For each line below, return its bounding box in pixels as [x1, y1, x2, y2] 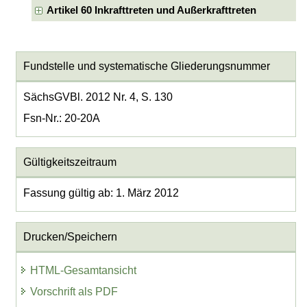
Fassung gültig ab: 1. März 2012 [23, 186, 179, 199]
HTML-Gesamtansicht [30, 265, 137, 277]
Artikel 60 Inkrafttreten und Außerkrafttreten [46, 5, 256, 16]
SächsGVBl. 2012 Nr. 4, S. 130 [23, 90, 173, 103]
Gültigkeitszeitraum [23, 156, 116, 169]
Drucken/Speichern [23, 231, 117, 243]
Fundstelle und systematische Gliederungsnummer [23, 60, 270, 72]
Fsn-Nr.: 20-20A [23, 112, 100, 124]
